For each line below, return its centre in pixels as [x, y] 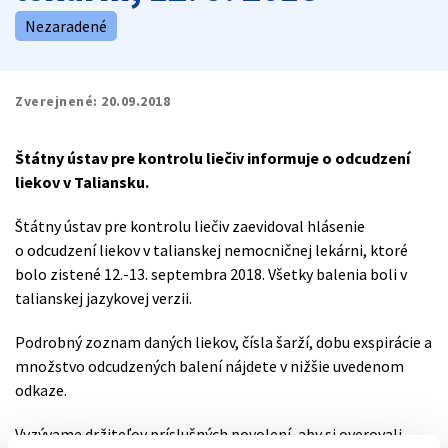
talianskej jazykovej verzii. [105, 298]
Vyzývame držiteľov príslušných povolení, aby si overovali [208, 434]
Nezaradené [66, 26]
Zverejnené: [56, 101]
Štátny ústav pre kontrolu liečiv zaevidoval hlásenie [190, 226]
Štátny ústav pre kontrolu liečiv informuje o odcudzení [212, 158]
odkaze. [41, 390]
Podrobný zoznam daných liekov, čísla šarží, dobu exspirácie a [223, 342]
